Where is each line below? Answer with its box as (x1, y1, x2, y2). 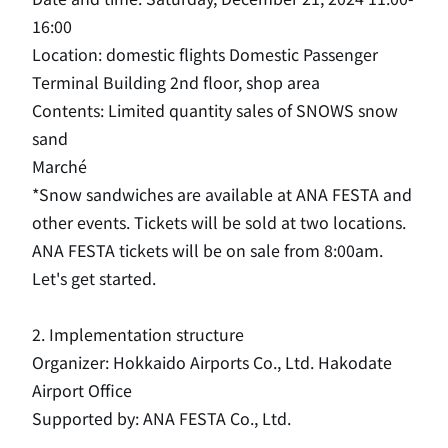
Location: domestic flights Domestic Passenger (32, 42, 378, 67)
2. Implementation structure (32, 322, 244, 347)
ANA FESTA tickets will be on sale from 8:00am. (32, 238, 383, 263)
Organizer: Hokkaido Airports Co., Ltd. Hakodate (32, 350, 392, 375)
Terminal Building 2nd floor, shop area (32, 70, 320, 95)
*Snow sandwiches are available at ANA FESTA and (32, 182, 412, 207)
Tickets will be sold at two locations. (134, 210, 406, 235)
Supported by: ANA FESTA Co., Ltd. (32, 406, 291, 431)
